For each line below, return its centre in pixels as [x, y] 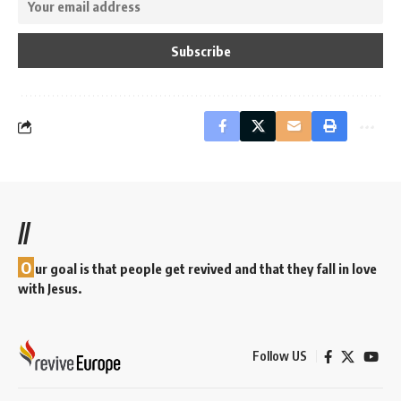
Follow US [280, 356]
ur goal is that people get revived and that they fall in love [206, 269]
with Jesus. [50, 289]
